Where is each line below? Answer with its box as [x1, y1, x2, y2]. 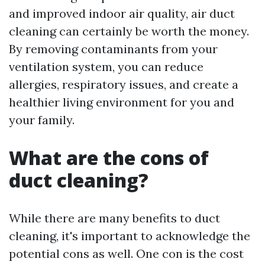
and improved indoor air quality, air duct [9, 6, 235, 21]
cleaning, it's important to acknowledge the [9, 228, 250, 244]
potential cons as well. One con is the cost [9, 246, 244, 261]
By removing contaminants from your [9, 41, 218, 57]
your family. [9, 112, 75, 128]
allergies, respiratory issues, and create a [9, 77, 238, 92]
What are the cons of [9, 145, 209, 171]
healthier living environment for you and [9, 95, 234, 110]
